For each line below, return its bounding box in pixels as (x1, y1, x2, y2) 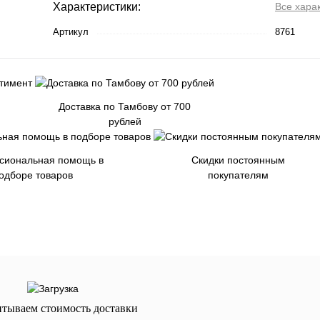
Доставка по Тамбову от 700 (59, 101, 191, 113)
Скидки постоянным (191, 154, 285, 166)
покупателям (207, 169, 269, 181)
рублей (108, 116, 141, 128)
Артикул (53, 26, 89, 38)
